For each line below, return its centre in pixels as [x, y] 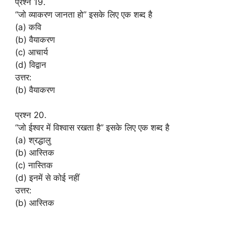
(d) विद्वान [31, 65]
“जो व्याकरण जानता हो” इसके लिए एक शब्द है [84, 14]
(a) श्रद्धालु [33, 140]
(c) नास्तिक [34, 165]
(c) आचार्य [31, 52]
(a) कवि [28, 27]
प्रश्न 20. [31, 115]
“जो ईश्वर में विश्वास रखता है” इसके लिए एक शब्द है [92, 128]
